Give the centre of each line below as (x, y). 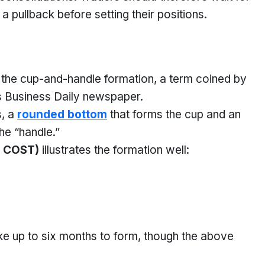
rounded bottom (62, 114)
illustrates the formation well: (114, 150)
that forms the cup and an (174, 114)
